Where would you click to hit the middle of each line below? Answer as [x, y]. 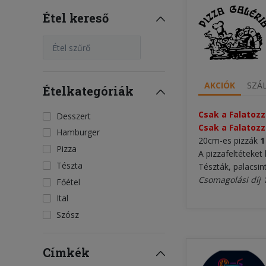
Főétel [68, 182]
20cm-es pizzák [229, 140]
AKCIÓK [220, 85]
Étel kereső [76, 18]
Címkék [66, 253]
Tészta [69, 165]
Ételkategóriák [88, 91]
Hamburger [78, 132]
